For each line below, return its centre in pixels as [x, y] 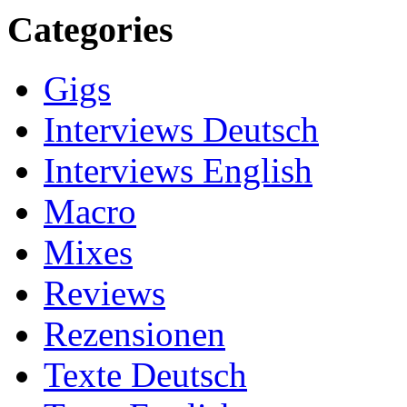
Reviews [104, 293]
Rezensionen [134, 334]
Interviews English [178, 171]
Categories [90, 30]
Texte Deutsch [145, 375]
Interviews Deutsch [181, 130]
